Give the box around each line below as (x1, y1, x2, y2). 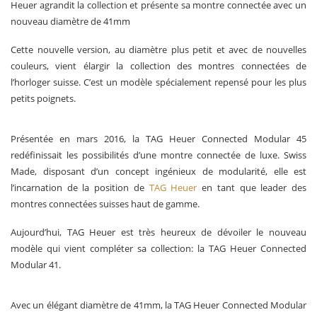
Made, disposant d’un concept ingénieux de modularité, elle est (11, 165, 306, 178)
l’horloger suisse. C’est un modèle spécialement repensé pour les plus (11, 76, 306, 88)
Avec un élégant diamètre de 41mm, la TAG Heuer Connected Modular (11, 299, 306, 311)
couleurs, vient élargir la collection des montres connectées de (11, 59, 306, 72)
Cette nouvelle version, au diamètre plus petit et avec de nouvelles (11, 43, 306, 56)
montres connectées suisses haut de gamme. (11, 197, 200, 210)
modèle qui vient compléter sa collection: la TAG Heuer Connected (11, 242, 306, 255)
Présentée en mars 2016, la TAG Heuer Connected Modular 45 (11, 132, 306, 145)
